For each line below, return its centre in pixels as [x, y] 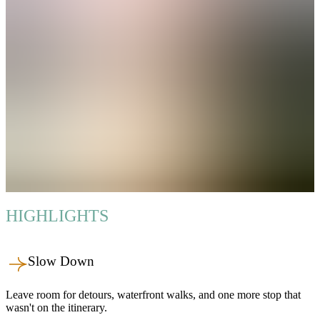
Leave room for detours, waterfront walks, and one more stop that [153, 295]
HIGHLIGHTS [57, 215]
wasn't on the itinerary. [56, 308]
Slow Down [61, 261]
